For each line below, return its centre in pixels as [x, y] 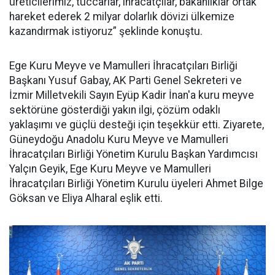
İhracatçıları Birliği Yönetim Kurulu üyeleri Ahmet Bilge [136, 184]
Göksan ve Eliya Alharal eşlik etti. [86, 198]
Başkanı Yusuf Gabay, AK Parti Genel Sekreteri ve [126, 80]
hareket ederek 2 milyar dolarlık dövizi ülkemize [122, 17]
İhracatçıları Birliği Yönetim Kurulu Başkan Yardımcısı [134, 154]
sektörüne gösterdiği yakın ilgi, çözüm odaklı [115, 110]
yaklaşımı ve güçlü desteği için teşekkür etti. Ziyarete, [137, 125]
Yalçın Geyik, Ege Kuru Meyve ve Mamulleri [110, 169]
